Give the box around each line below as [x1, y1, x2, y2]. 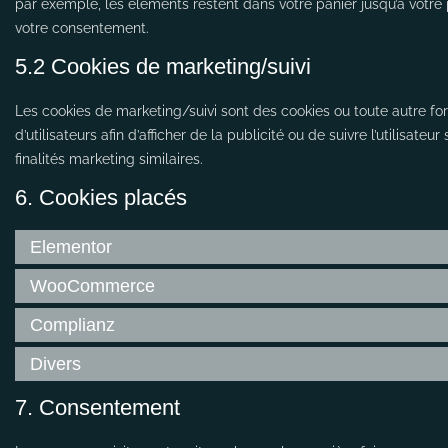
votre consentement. [15, 20, 149, 36]
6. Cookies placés [15, 185, 187, 210]
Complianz [30, 314, 115, 335]
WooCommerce [30, 275, 155, 296]
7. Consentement [15, 395, 180, 420]
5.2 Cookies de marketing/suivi [15, 54, 311, 79]
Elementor [30, 236, 112, 257]
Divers [30, 353, 81, 374]
